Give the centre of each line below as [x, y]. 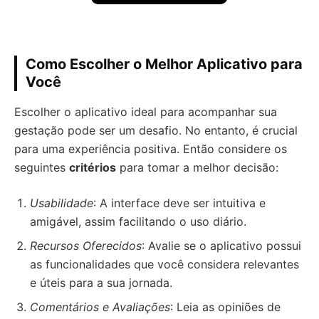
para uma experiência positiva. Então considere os [151, 149]
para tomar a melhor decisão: [197, 167]
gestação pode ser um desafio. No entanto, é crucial [156, 130]
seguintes [42, 167]
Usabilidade [62, 203]
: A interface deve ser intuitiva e [179, 203]
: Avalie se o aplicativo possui [221, 246]
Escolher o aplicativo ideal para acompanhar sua [146, 112]
